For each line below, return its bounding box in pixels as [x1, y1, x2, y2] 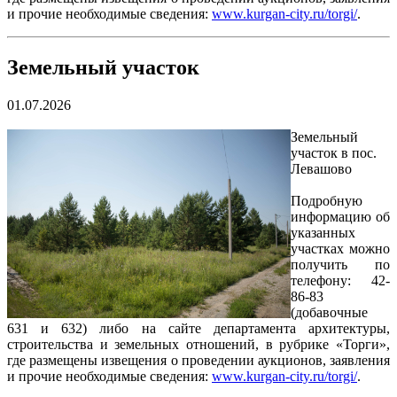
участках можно [291, 240, 390, 256]
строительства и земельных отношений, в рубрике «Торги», [7, 336, 390, 352]
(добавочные [291, 304, 368, 320]
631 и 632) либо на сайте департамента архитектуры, [7, 320, 390, 336]
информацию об [291, 208, 390, 224]
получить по [291, 256, 390, 272]
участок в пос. [291, 144, 377, 160]
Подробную [291, 192, 362, 208]
